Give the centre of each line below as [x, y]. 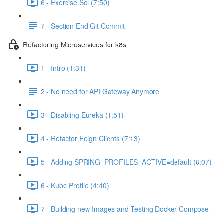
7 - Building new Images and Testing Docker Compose [125, 208]
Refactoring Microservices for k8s [75, 44]
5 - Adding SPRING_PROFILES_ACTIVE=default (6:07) [126, 162]
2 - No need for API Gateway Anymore [100, 91]
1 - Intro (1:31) [63, 68]
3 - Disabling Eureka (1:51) [82, 115]
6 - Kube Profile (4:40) [75, 185]
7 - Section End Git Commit [83, 26]
